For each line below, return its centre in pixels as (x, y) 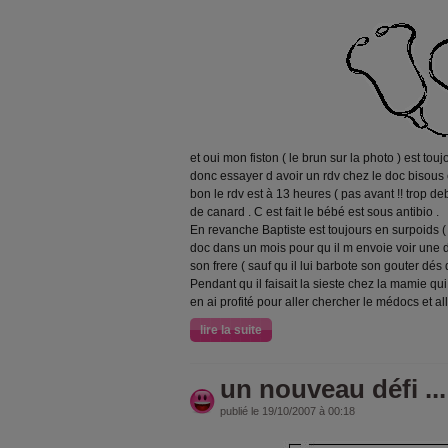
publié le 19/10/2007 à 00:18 (287, 411)
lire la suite (231, 330)
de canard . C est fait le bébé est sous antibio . (314, 212)
